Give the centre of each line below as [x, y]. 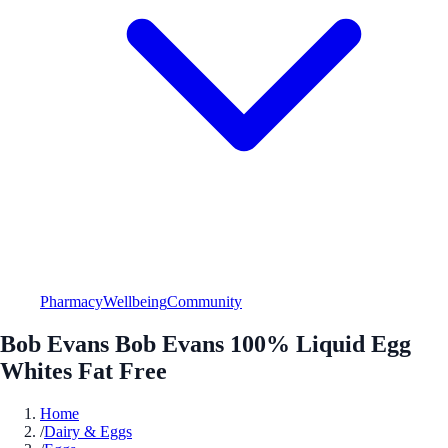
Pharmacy [71, 301]
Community [204, 301]
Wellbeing [135, 301]
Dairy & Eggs [88, 431]
